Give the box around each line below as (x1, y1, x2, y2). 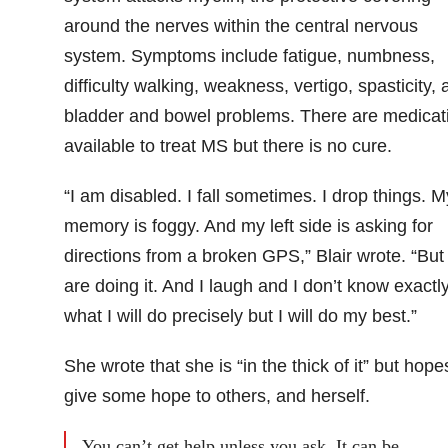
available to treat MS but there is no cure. (63, 135, 392, 156)
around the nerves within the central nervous (63, 15, 418, 36)
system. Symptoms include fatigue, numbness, (63, 45, 435, 66)
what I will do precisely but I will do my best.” (63, 305, 417, 326)
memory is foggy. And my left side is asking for (63, 215, 433, 236)
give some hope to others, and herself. (63, 385, 370, 406)
